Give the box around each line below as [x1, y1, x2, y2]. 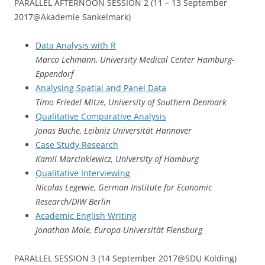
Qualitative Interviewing [35, 167, 130, 179]
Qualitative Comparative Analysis [35, 111, 166, 122]
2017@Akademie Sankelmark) [14, 11, 131, 22]
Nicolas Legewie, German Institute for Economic [35, 182, 212, 193]
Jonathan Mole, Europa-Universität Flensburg [35, 224, 202, 235]
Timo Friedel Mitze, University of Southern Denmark [35, 96, 227, 108]
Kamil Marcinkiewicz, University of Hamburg [35, 153, 199, 164]
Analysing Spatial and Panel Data [35, 82, 166, 93]
